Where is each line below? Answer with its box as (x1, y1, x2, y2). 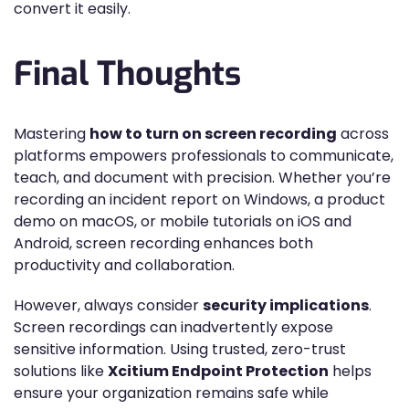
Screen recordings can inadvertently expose (14, 317, 333, 338)
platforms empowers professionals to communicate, (14, 145, 393, 166)
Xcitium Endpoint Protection (108, 361, 329, 382)
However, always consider (14, 295, 203, 316)
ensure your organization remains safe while (14, 383, 329, 404)
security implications (203, 295, 369, 316)
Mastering (14, 123, 89, 144)
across (337, 123, 389, 144)
